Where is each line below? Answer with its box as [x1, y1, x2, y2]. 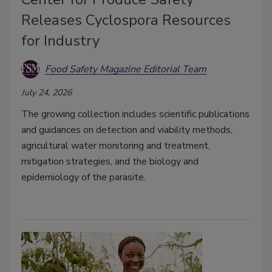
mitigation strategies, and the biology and [21, 155, 199, 168]
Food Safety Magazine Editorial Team [45, 62, 206, 76]
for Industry [21, 31, 100, 50]
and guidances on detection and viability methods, [21, 123, 233, 137]
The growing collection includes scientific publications [21, 107, 250, 121]
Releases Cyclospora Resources [21, 10, 231, 30]
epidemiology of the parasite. [21, 171, 146, 184]
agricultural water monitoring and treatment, [21, 139, 210, 152]
